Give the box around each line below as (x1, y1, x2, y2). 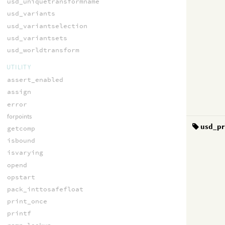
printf (7, 209, 31, 218)
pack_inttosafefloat (7, 184, 83, 193)
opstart (7, 172, 35, 181)
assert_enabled (7, 75, 63, 84)
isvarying (7, 148, 43, 157)
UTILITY (6, 63, 31, 72)
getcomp (7, 124, 35, 133)
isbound (7, 136, 35, 145)
